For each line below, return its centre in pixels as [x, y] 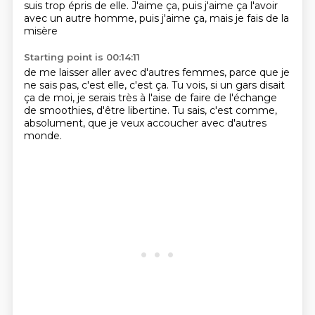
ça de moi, [50, 98]
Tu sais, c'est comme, [224, 110]
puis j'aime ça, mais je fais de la [214, 18]
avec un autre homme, [81, 18]
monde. [43, 136]
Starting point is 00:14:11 [82, 57]
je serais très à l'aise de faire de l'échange [177, 98]
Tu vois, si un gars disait [228, 85]
